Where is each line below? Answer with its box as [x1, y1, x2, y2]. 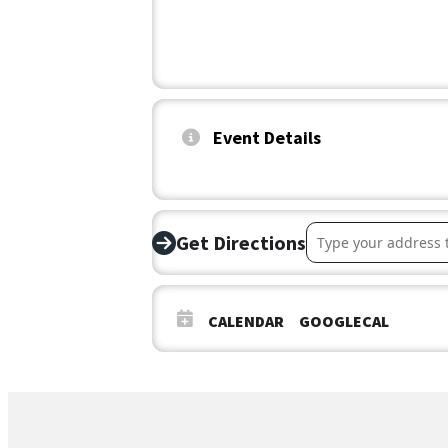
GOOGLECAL [299, 311, 389, 332]
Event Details [213, 126, 321, 150]
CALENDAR [208, 311, 284, 332]
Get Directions [176, 229, 306, 255]
